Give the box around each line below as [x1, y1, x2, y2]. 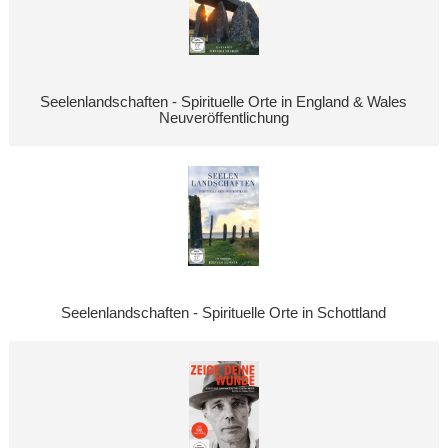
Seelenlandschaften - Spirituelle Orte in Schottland [61, 304, 387, 321]
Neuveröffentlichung [158, 110, 289, 127]
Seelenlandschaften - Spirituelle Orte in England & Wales [40, 94, 408, 111]
